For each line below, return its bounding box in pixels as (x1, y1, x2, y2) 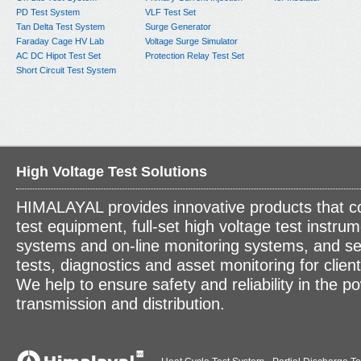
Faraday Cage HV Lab (16, 35, 104, 46)
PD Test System (16, 6, 80, 17)
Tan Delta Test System (16, 21, 105, 31)
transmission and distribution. (16, 294, 225, 313)
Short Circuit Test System (16, 64, 116, 75)
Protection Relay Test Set (145, 50, 244, 60)
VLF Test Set (145, 6, 196, 17)
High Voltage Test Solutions (16, 163, 207, 180)
